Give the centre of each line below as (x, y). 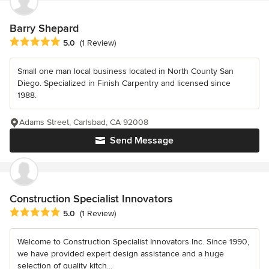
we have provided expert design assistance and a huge (121, 253)
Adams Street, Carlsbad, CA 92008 (84, 122)
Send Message (142, 140)
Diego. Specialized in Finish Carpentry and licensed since (124, 83)
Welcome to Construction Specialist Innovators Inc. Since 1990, (133, 241)
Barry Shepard (44, 28)
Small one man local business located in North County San (125, 71)
